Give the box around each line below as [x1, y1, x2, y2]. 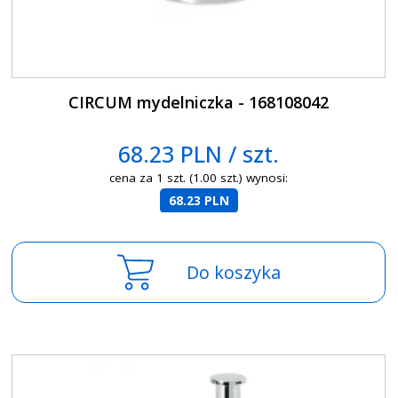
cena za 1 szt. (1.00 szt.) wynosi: [109, 170, 289, 187]
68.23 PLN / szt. [118, 139, 280, 170]
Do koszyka [186, 260, 281, 285]
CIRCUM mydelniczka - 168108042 [68, 92, 330, 114]
